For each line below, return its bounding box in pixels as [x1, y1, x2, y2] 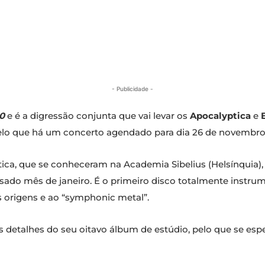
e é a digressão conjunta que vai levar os [5, 110, 190, 122]
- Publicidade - [112, 85, 153, 93]
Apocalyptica [190, 110, 251, 122]
